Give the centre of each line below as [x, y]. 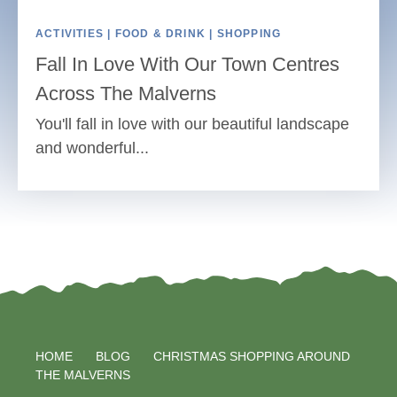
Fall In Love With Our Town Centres [187, 65]
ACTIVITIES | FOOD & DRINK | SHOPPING [159, 34]
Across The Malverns [126, 94]
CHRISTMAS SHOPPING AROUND [252, 356]
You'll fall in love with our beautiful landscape [192, 125]
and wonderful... [92, 148]
